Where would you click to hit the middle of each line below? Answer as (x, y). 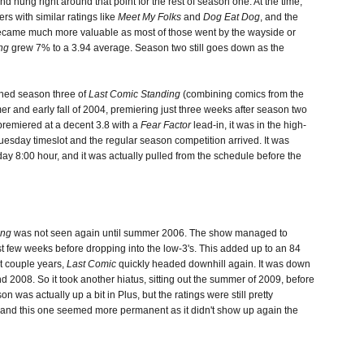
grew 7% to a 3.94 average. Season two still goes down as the (147, 48)
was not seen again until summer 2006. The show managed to (149, 234)
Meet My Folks (149, 17)
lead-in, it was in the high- (249, 126)
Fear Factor (166, 126)
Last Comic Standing (134, 95)
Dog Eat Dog (232, 17)
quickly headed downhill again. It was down (213, 264)
